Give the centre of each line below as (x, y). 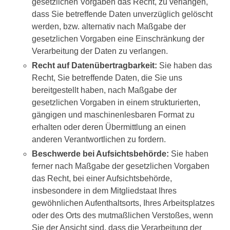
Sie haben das (185, 65)
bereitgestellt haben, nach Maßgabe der (104, 90)
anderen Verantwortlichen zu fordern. (99, 139)
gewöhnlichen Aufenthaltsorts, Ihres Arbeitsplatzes (123, 203)
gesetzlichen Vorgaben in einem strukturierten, (116, 102)
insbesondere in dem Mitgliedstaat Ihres (104, 191)
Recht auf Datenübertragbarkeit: (94, 65)
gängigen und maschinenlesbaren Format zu (113, 115)
